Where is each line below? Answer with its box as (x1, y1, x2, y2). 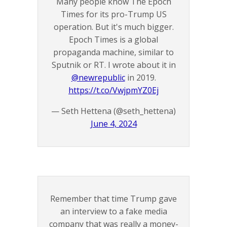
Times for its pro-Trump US (60, 9, 167, 20)
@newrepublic (71, 72, 125, 84)
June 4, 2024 (90, 118, 137, 130)
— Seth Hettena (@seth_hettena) (51, 105, 176, 117)
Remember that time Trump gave (50, 193, 177, 205)
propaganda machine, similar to (53, 47, 174, 58)
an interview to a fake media (60, 206, 167, 217)
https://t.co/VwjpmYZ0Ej (68, 85, 159, 96)
